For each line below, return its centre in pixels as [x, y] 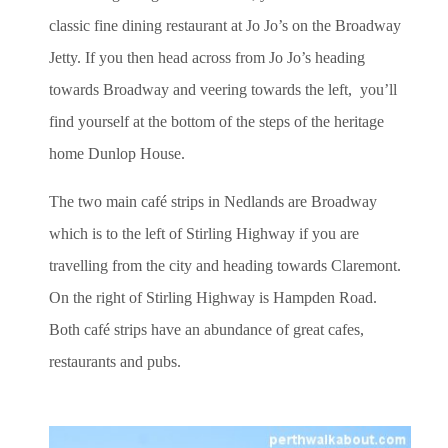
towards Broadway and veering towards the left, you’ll [223, 89]
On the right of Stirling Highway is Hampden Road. [213, 297]
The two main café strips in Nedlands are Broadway [213, 201]
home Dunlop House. [117, 153]
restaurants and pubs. [115, 361]
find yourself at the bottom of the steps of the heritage [216, 121]
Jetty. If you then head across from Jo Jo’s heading [207, 57]
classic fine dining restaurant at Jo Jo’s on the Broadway [225, 25]
